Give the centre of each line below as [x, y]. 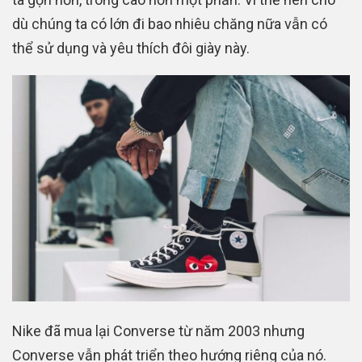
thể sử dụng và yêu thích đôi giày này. [131, 48]
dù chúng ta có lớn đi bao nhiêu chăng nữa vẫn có [170, 24]
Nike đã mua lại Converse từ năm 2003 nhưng [158, 331]
